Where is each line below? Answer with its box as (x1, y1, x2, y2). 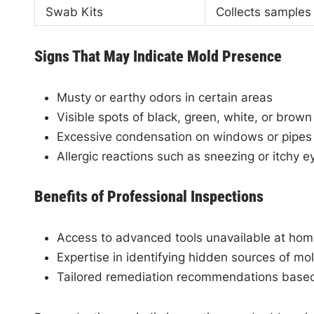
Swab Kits (45, 5, 103, 19)
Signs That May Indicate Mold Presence (34, 48, 282, 65)
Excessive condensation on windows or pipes (56, 130, 312, 144)
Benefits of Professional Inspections (34, 188, 264, 205)
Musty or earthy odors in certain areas (56, 90, 273, 104)
